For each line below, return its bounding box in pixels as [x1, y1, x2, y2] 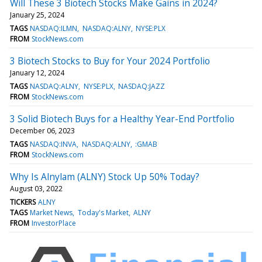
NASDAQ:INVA [30, 139, 77, 149]
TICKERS [10, 196, 36, 207]
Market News [30, 207, 73, 218]
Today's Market [77, 207, 129, 218]
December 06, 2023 [10, 125, 75, 136]
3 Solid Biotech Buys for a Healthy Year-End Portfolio [10, 112, 235, 125]
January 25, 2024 [10, 9, 64, 20]
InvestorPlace [32, 218, 77, 228]
